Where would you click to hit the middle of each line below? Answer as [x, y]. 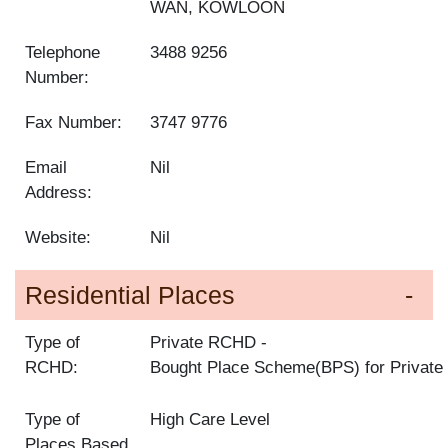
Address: [58, 193]
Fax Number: [73, 123]
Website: [58, 238]
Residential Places [130, 295]
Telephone [62, 53]
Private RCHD [203, 343]
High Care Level [210, 420]
